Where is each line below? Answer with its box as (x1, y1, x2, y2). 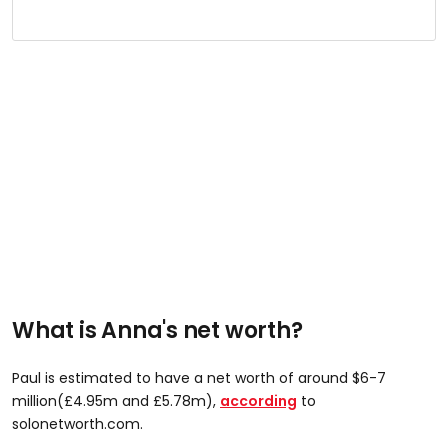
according (220, 391, 297, 412)
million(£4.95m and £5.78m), (12, 391, 220, 412)
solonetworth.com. (12, 414, 143, 435)
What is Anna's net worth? (12, 315, 303, 347)
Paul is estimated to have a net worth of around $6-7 (12, 368, 386, 389)
